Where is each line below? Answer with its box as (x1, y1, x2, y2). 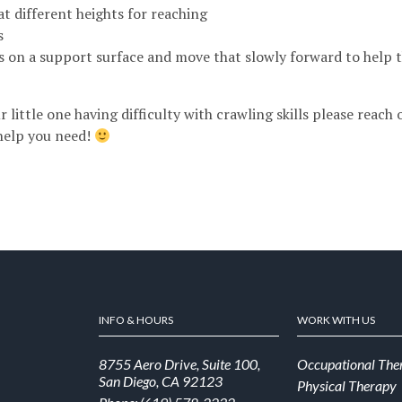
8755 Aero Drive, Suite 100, (98, 355, 260, 372)
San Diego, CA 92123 (98, 372, 223, 389)
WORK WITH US (297, 313, 376, 327)
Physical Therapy (297, 377, 398, 394)
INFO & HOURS (98, 313, 173, 327)
